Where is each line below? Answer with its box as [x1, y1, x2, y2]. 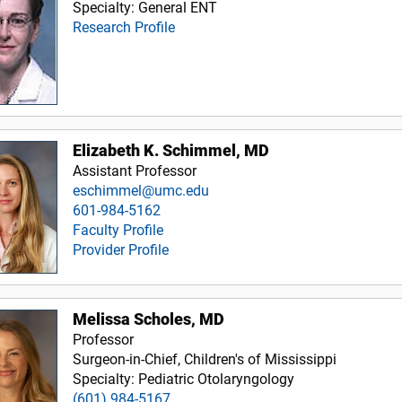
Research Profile [73, 18, 176, 36]
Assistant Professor [73, 162, 197, 179]
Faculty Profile [73, 221, 164, 239]
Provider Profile [73, 240, 170, 258]
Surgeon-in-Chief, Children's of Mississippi [73, 350, 337, 368]
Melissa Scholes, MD [73, 310, 225, 328]
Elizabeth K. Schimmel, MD [73, 141, 270, 160]
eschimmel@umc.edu [73, 181, 210, 199]
